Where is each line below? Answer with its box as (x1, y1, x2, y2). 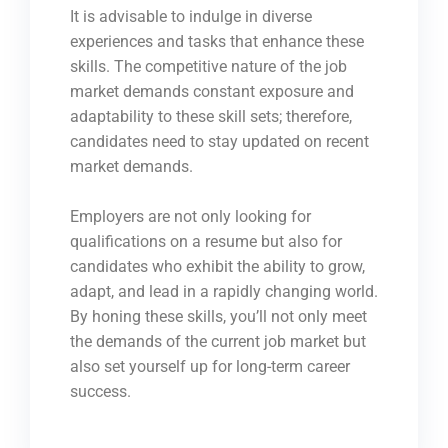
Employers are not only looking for (70, 207, 311, 227)
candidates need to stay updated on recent (70, 132, 369, 152)
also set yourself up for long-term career (70, 357, 350, 377)
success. (70, 382, 131, 402)
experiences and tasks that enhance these (70, 32, 364, 52)
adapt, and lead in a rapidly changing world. (70, 282, 378, 302)
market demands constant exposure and (70, 82, 354, 102)
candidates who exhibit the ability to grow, (70, 257, 365, 277)
